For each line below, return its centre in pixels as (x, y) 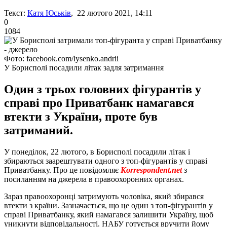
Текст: (15, 13)
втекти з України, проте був (81, 116)
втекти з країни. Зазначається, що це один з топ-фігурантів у (108, 205)
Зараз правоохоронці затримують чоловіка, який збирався (104, 196)
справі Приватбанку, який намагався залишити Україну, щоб (109, 214)
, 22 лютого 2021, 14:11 (112, 13)
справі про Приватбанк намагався (99, 103)
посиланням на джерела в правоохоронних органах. (94, 179)
